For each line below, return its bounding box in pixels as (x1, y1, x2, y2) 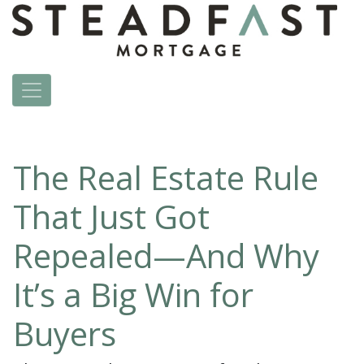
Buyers (13, 311, 116, 357)
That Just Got (13, 194, 210, 240)
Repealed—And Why (13, 233, 319, 279)
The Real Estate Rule (13, 155, 318, 201)
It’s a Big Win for (13, 272, 253, 318)
